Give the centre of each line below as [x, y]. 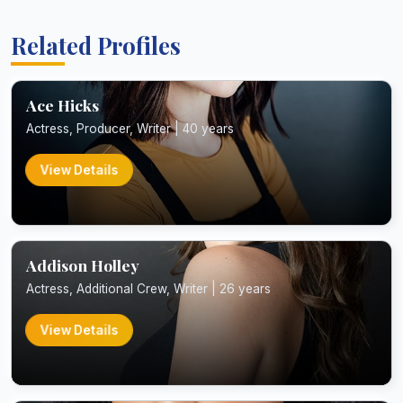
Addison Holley [83, 265]
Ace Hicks [63, 105]
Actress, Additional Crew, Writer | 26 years [148, 288]
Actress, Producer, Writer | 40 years [130, 128]
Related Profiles [96, 45]
